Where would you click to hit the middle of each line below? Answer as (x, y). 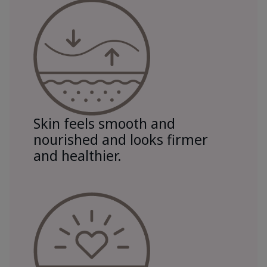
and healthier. (77, 155)
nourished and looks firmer (121, 139)
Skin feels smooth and (104, 123)
